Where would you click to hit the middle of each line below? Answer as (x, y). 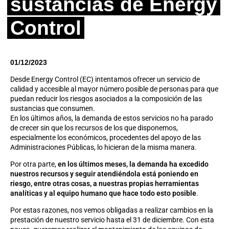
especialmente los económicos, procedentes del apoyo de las (106, 138)
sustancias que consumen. (53, 108)
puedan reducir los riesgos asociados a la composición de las (106, 99)
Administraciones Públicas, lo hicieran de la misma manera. (104, 147)
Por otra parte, (34, 164)
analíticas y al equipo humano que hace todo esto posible (103, 193)
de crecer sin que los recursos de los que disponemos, (94, 128)
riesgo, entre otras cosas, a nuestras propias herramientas (105, 184)
